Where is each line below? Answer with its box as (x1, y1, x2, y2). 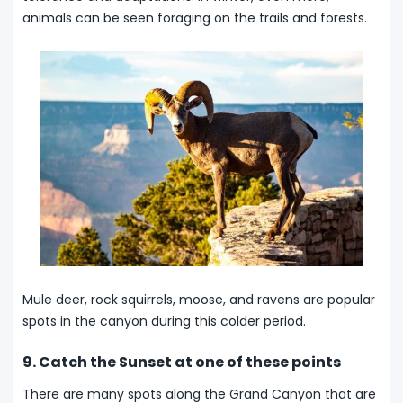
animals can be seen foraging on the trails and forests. (22, 8, 367, 27)
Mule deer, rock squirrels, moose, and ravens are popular (22, 291, 375, 309)
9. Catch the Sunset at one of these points (22, 352, 341, 373)
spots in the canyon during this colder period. (22, 312, 306, 331)
